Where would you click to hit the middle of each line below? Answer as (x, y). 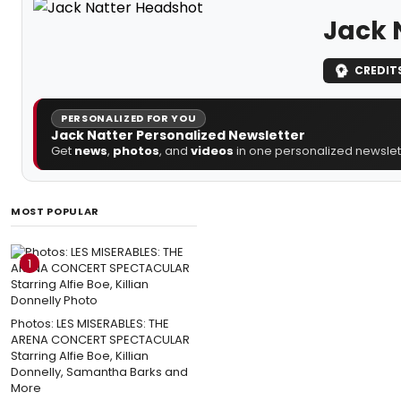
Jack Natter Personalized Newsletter (178, 135)
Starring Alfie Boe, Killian (80, 355)
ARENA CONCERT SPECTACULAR (100, 339)
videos (212, 150)
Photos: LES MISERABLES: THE (90, 323)
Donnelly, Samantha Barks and (99, 371)
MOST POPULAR (55, 211)
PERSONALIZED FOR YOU (129, 118)
